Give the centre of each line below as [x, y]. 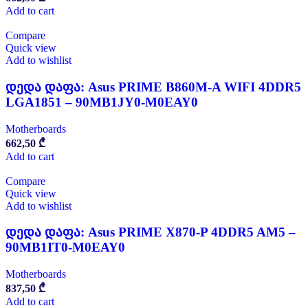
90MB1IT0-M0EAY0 [65, 247]
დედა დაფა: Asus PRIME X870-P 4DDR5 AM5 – [151, 232]
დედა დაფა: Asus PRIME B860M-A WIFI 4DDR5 [153, 87]
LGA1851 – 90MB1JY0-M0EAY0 [102, 102]
